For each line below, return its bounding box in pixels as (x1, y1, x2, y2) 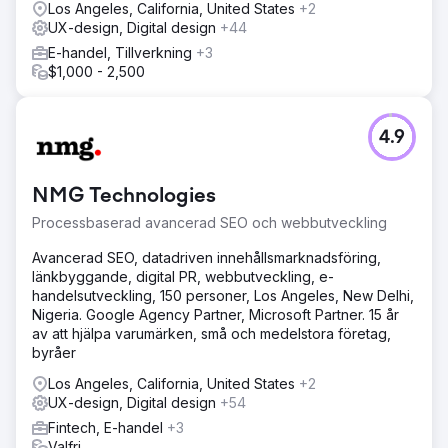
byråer (32, 343, 76, 361)
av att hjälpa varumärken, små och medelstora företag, (32, 324, 391, 342)
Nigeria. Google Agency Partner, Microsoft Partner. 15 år (32, 305, 399, 323)
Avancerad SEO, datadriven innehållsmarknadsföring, (32, 248, 381, 266)
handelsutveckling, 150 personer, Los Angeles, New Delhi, (32, 286, 414, 304)
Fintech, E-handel (48, 418, 167, 436)
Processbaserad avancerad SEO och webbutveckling (32, 213, 387, 231)
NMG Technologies (32, 185, 216, 208)
